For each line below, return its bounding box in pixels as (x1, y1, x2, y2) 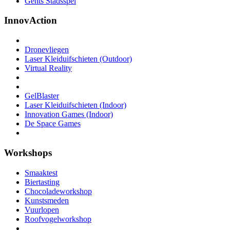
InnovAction (4, 15, 57, 26)
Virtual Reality (25, 64, 72, 73)
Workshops (4, 147, 52, 158)
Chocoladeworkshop (25, 186, 92, 196)
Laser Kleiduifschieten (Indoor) (25, 101, 126, 110)
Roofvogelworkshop (25, 214, 91, 223)
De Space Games (25, 119, 81, 128)
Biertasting (25, 177, 60, 186)
